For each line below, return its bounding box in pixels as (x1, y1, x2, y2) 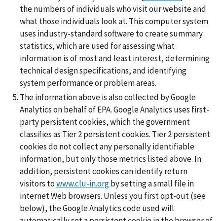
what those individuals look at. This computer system (20, 15, 208, 27)
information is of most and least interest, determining (20, 52, 210, 64)
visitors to (20, 178, 56, 189)
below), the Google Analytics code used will (20, 203, 174, 214)
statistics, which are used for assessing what (20, 40, 175, 51)
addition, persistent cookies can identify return (20, 166, 187, 177)
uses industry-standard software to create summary (20, 28, 203, 39)
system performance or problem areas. (20, 77, 156, 88)
